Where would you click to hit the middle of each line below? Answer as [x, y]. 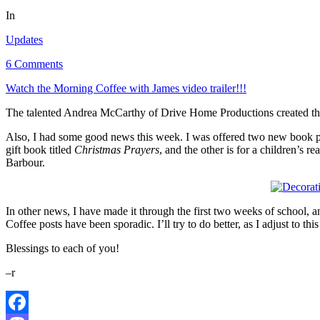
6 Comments [34, 64]
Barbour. [25, 162]
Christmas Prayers [117, 149]
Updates [24, 39]
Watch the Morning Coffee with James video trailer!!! [126, 88]
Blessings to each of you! [62, 248]
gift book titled [40, 149]
